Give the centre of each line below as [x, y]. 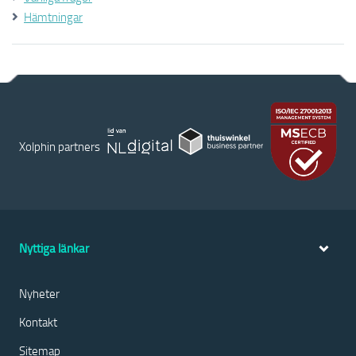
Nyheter [39, 293]
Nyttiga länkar [54, 248]
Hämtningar [53, 17]
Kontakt [38, 322]
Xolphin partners [60, 146]
